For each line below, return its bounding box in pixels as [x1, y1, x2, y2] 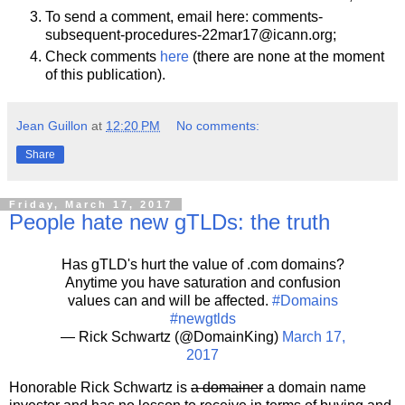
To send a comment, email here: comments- [45, 8, 323, 24]
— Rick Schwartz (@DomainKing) [60, 329, 282, 345]
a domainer [191, 380, 263, 396]
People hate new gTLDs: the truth [9, 209, 330, 234]
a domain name [263, 380, 366, 396]
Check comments [45, 48, 160, 64]
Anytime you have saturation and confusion [64, 275, 341, 291]
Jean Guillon [16, 118, 88, 133]
